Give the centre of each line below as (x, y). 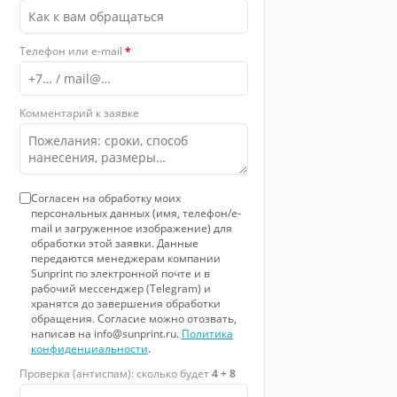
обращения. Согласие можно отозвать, (133, 318)
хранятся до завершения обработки (125, 303)
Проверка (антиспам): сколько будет (115, 373)
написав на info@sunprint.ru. (106, 333)
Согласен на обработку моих (105, 198)
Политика (207, 333)
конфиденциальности (89, 348)
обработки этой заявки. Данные (114, 243)
